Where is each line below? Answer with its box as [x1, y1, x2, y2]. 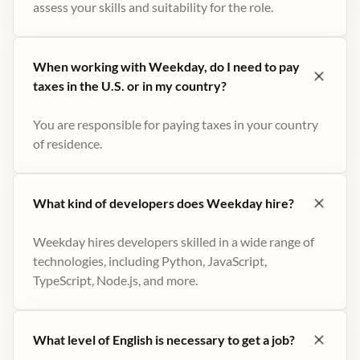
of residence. [33, 136, 102, 151]
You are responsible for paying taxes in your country [33, 117, 318, 132]
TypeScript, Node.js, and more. [33, 272, 198, 288]
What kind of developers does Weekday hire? [33, 195, 294, 211]
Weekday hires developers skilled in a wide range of [33, 234, 314, 249]
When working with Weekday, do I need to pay [33, 59, 300, 74]
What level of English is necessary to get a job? [33, 332, 295, 347]
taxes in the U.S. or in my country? [33, 78, 227, 93]
